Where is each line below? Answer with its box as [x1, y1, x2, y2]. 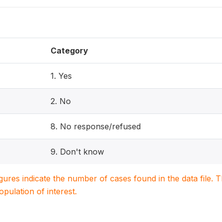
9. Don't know [51, 147, 104, 157]
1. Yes [51, 71, 72, 81]
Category [51, 46, 88, 55]
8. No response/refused [51, 121, 141, 131]
